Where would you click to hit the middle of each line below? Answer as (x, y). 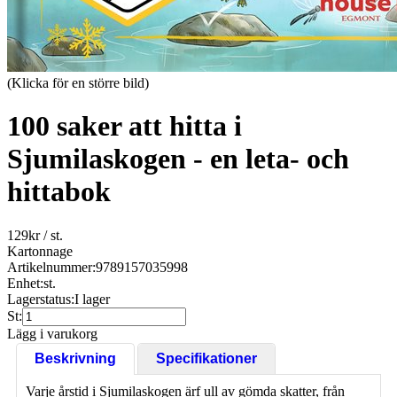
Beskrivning (75, 358)
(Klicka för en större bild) (78, 83)
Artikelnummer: (51, 267)
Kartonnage (40, 251)
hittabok (59, 192)
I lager (92, 299)
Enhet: (25, 283)
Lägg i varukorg (52, 333)
